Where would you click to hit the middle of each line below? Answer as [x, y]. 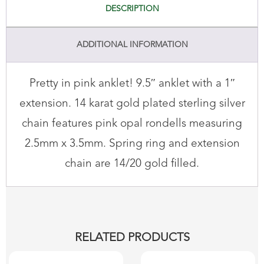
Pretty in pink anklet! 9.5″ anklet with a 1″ [132, 84]
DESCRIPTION [132, 9]
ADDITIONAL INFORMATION [132, 44]
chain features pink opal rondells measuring [132, 124]
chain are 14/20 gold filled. [132, 164]
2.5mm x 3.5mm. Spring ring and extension [132, 144]
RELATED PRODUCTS [132, 238]
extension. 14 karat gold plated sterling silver [132, 104]
